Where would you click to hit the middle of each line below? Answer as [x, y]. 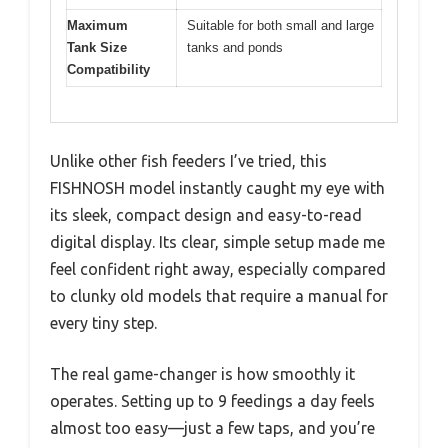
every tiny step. [103, 322]
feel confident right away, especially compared [218, 268]
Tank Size [97, 48]
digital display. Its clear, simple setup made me [217, 241]
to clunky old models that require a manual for [219, 295]
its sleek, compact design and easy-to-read [206, 214]
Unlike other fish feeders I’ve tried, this [188, 160]
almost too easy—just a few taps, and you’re [212, 427]
